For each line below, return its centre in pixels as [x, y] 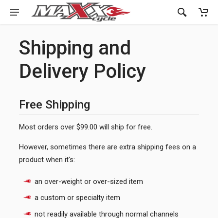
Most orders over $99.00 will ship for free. [86, 127]
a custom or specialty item [77, 198]
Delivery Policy [82, 71]
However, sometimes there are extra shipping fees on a [108, 147]
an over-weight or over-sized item [89, 181]
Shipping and [75, 48]
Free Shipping [54, 105]
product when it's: [47, 160]
